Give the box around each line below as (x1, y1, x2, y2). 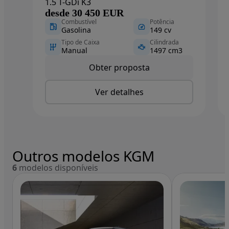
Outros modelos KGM (12, 146, 154, 166)
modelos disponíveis (17, 162, 98, 174)
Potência (149, 17, 174, 27)
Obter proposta (88, 62, 150, 74)
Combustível (61, 17, 97, 27)
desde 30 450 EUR (45, 7, 124, 19)
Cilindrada (149, 38, 179, 47)
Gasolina (61, 25, 91, 35)
